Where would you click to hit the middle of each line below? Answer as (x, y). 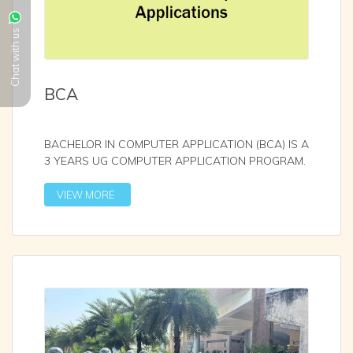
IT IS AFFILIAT (81, 177)
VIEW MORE (85, 194)
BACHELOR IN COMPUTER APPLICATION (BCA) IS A (176, 144)
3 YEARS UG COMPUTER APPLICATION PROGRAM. (175, 160)
